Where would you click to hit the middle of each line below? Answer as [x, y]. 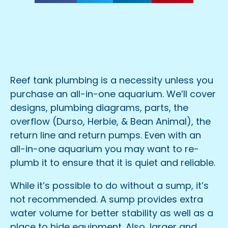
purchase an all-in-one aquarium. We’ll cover [113, 94]
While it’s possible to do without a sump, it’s [109, 186]
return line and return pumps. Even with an [106, 135]
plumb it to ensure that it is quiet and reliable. [113, 163]
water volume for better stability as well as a [112, 213]
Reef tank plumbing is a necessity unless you [112, 80]
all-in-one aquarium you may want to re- [105, 149]
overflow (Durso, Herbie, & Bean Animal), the [110, 121]
